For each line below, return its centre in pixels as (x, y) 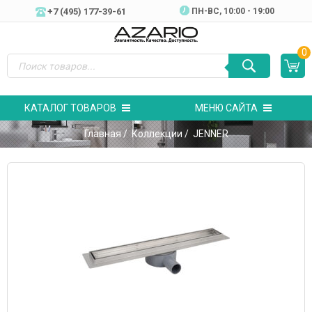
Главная (102, 133)
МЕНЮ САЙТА (226, 108)
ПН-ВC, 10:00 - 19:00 (233, 11)
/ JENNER (205, 133)
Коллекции (157, 133)
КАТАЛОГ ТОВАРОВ (70, 108)
